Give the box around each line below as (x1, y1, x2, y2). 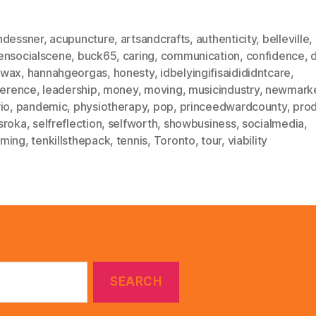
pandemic (16, 99, 68, 114)
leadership (42, 82, 97, 97)
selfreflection (32, 116, 102, 130)
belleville (262, 31, 310, 46)
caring (122, 48, 155, 63)
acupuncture (49, 31, 115, 46)
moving (144, 82, 183, 97)
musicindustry (188, 82, 260, 97)
